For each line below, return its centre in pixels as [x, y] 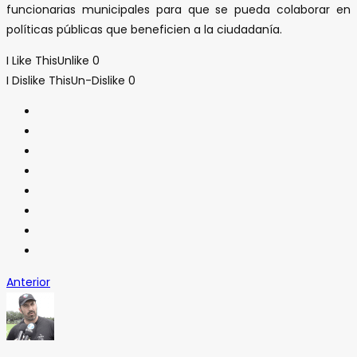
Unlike [73, 60]
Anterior [28, 282]
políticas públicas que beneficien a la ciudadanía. [144, 29]
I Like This [32, 60]
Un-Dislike [98, 80]
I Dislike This [39, 80]
